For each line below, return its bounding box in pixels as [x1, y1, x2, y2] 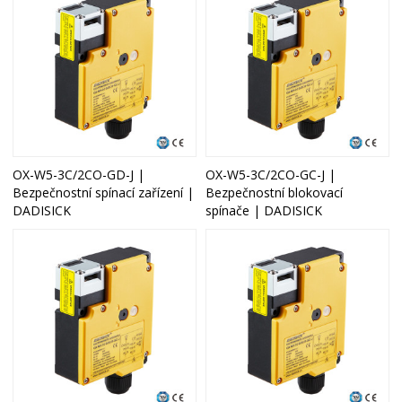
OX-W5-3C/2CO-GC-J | [205, 165, 336, 183]
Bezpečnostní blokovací [205, 183, 343, 201]
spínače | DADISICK [205, 201, 322, 219]
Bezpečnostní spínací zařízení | [13, 183, 195, 201]
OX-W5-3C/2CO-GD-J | [13, 165, 145, 183]
